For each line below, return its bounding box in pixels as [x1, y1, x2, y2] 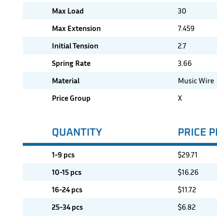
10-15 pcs [52, 167, 81, 177]
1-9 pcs [52, 150, 75, 159]
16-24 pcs [52, 185, 82, 194]
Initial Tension [52, 41, 98, 50]
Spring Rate [52, 58, 91, 68]
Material [52, 76, 79, 85]
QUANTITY [52, 125, 102, 138]
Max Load [52, 6, 84, 15]
